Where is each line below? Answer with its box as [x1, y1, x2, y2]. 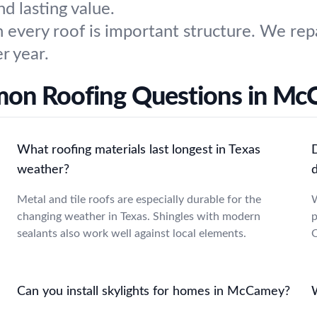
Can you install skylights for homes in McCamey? [17, 285, 290, 298]
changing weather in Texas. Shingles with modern [17, 211, 260, 222]
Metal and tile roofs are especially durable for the [17, 194, 261, 205]
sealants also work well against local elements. [17, 228, 246, 239]
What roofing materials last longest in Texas [17, 144, 260, 156]
